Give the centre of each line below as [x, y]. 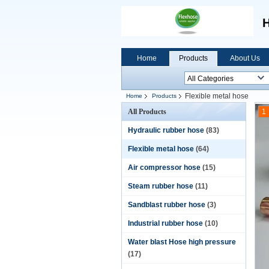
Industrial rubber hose [165, 223]
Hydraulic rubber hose [166, 130]
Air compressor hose [164, 168]
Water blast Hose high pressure [182, 242]
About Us [245, 58]
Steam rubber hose [161, 186]
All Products [147, 112]
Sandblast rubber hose [167, 205]
